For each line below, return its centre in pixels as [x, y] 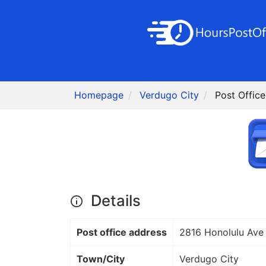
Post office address [122, 232]
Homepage [99, 95]
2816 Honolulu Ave [221, 232]
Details [114, 201]
